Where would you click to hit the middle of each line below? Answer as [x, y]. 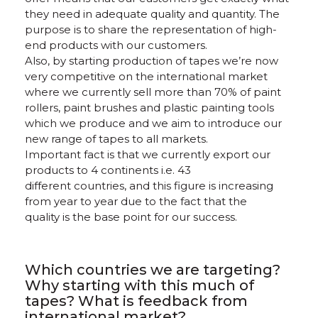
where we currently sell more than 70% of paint [153, 92]
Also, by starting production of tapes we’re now [152, 61]
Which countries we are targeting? [153, 270]
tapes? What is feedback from [136, 301]
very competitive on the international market [146, 76]
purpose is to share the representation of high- [151, 29]
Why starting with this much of [139, 285]
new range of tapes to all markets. [116, 139]
